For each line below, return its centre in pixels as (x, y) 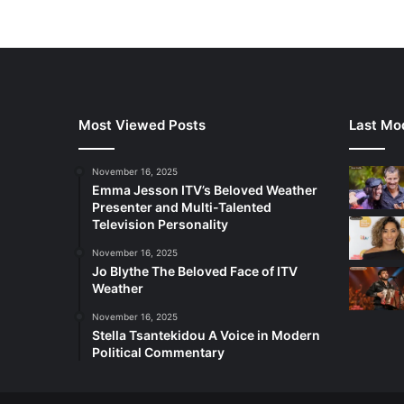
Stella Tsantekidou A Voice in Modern (206, 335)
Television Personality (160, 225)
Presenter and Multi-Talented (182, 207)
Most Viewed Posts (142, 125)
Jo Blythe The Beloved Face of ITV (195, 271)
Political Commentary (158, 353)
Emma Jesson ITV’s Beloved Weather (205, 190)
